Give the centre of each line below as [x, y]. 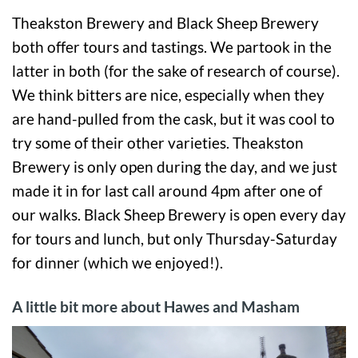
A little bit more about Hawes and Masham [156, 306]
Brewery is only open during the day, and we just [175, 166]
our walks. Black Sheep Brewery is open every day [179, 214]
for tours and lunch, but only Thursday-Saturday [175, 238]
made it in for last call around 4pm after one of [167, 190]
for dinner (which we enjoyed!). [117, 262]
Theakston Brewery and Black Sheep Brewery [165, 22]
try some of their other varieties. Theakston [158, 142]
